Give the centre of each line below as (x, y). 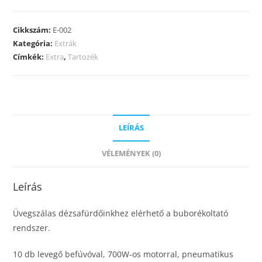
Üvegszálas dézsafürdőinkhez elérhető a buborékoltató (121, 213)
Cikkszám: (33, 30)
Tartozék (83, 57)
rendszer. (32, 228)
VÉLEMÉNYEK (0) (131, 154)
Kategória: (34, 44)
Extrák (66, 44)
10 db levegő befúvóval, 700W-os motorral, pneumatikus (123, 254)
